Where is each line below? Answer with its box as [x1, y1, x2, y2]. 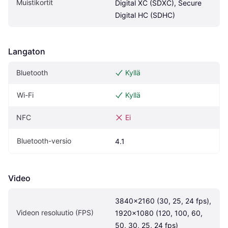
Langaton [8, 46, 45, 57]
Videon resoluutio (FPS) [16, 208, 94, 217]
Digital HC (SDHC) [115, 11, 175, 20]
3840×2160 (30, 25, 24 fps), [115, 196, 211, 206]
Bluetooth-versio [17, 136, 71, 146]
